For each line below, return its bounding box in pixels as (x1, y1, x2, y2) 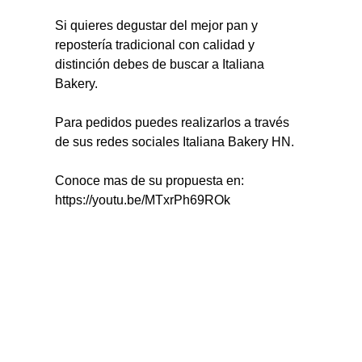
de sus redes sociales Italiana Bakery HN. (55, 134, 295, 149)
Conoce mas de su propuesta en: (55, 173, 248, 187)
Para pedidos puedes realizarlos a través (55, 115, 293, 129)
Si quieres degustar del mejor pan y (55, 18, 262, 32)
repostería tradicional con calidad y (55, 37, 259, 52)
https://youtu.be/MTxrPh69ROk (55, 192, 231, 207)
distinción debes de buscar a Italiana (55, 57, 268, 71)
